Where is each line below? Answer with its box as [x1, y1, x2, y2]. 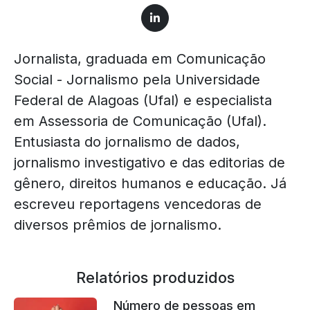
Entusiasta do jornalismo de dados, [14, 134, 240, 150]
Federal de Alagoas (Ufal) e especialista [14, 92, 272, 109]
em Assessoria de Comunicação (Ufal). [14, 113, 266, 129]
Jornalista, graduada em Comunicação [14, 51, 266, 67]
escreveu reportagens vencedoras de [14, 196, 262, 212]
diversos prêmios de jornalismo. [14, 217, 221, 233]
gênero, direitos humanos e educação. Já [14, 175, 286, 192]
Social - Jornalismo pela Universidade [14, 71, 260, 88]
